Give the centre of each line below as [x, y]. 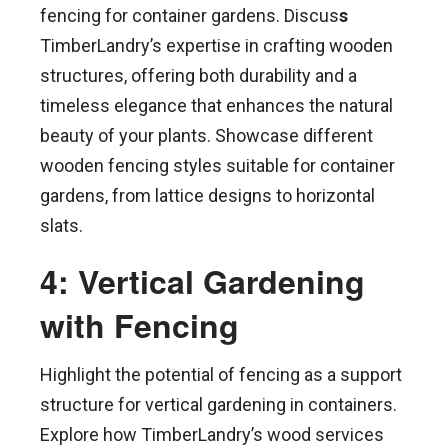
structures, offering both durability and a [198, 76]
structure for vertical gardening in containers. [218, 405]
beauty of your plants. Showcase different [206, 136]
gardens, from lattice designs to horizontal [207, 196]
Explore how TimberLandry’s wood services [212, 435]
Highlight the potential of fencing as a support [221, 375]
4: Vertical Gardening [202, 281]
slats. [61, 226]
